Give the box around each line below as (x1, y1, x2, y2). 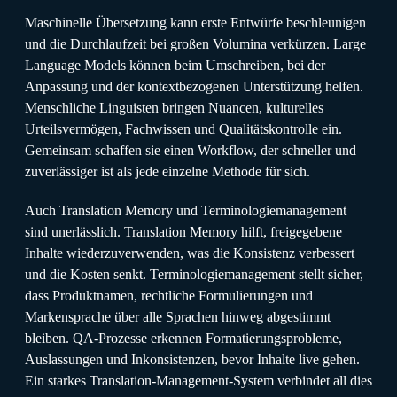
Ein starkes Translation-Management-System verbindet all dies (25, 372, 372, 388)
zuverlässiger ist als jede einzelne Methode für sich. (25, 163, 310, 179)
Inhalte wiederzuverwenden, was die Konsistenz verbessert (25, 245, 354, 261)
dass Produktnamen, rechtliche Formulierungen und (25, 287, 313, 303)
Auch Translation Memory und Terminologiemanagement (25, 202, 346, 218)
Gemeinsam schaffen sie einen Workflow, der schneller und (25, 142, 356, 158)
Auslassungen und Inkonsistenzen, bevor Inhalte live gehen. (25, 351, 360, 367)
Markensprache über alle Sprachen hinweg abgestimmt (25, 308, 331, 324)
